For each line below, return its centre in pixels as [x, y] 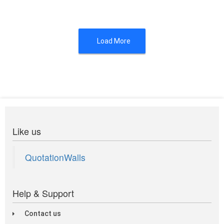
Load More [114, 41]
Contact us [43, 213]
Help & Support [43, 193]
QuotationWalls [55, 157]
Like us [27, 131]
